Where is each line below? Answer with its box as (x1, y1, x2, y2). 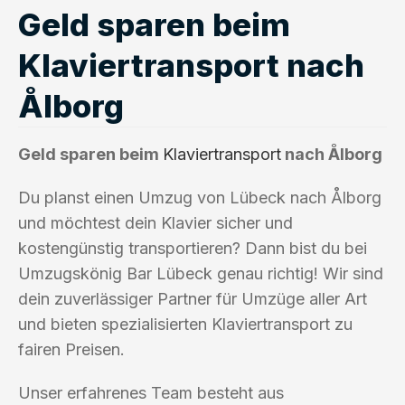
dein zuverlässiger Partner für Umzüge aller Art (18, 288, 367, 308)
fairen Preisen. (18, 339, 125, 359)
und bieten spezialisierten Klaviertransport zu (18, 314, 353, 334)
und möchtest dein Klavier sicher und (18, 212, 293, 232)
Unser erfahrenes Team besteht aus (18, 382, 284, 402)
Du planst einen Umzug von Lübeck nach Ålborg (18, 187, 381, 207)
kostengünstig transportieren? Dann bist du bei (18, 238, 367, 258)
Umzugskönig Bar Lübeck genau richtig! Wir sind (18, 263, 383, 283)
